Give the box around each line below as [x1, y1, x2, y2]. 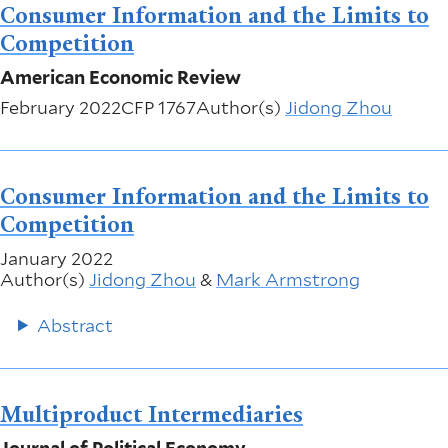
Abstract [37, 314, 114, 336]
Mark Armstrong [216, 269, 360, 291]
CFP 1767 [121, 97, 196, 119]
